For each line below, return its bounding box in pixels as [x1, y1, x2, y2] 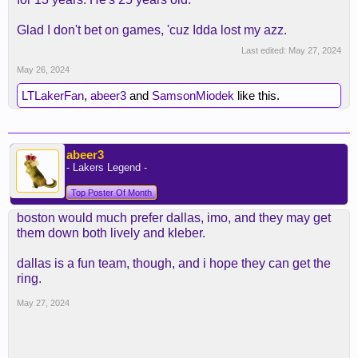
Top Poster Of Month [71, 188, 152, 197]
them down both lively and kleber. [17, 226, 205, 240]
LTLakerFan [22, 89, 84, 102]
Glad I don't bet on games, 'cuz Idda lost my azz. [17, 23, 287, 37]
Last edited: [241, 46, 288, 55]
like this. [234, 89, 280, 102]
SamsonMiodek [152, 89, 234, 102]
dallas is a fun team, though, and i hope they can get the [17, 257, 331, 270]
